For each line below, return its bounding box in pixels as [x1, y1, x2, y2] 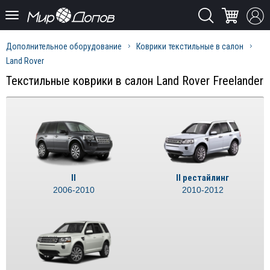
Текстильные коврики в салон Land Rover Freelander [6, 74, 263, 88]
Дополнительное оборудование [6, 42, 122, 51]
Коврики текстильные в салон [136, 42, 243, 51]
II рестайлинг [176, 172, 229, 184]
